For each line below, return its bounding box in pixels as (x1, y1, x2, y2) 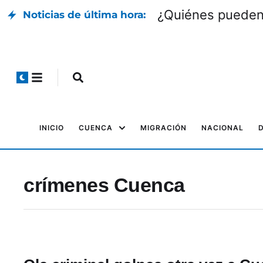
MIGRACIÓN (140, 123, 187, 132)
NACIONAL (201, 123, 244, 132)
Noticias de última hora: (23, 9, 146, 21)
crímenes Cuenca (23, 174, 185, 196)
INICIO (39, 123, 64, 132)
